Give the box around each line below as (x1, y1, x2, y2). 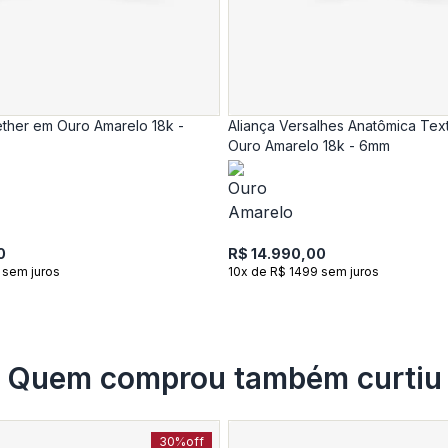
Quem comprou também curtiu (6, 360, 442, 396)
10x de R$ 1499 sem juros (228, 264, 379, 279)
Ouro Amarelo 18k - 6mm (228, 137, 390, 154)
